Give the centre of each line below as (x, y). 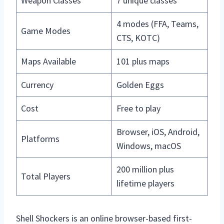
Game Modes (46, 31)
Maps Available (48, 61)
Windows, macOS (149, 146)
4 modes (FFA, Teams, (157, 24)
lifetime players (145, 183)
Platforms (40, 139)
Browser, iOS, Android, (158, 132)
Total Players (46, 176)
